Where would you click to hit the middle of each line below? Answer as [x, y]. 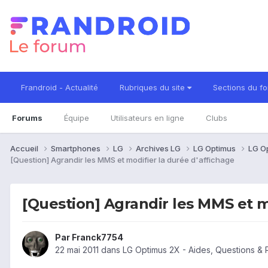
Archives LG [159, 148]
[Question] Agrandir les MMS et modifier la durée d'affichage [122, 159]
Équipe [77, 118]
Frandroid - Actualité [60, 87]
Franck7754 [98, 237]
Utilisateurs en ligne [147, 118]
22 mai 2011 [77, 250]
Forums [27, 118]
